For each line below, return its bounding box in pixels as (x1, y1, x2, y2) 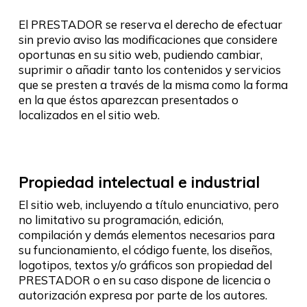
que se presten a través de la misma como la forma (18, 77, 288, 92)
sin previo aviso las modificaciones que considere (18, 32, 278, 47)
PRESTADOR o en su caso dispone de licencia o (18, 273, 271, 287)
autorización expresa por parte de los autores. (18, 288, 267, 302)
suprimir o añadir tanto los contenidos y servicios (18, 62, 281, 77)
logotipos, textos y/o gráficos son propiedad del (18, 258, 272, 272)
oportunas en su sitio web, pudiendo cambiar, (18, 47, 262, 62)
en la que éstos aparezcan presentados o (18, 93, 238, 107)
